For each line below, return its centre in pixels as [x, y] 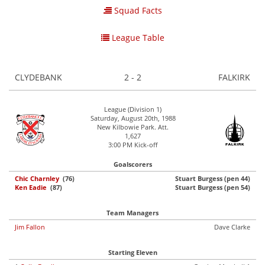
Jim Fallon [30, 227]
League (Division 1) [133, 109]
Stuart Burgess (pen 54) [213, 187]
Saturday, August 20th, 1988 [133, 118]
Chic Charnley [37, 178]
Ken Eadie [31, 187]
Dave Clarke [232, 227]
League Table [137, 38]
